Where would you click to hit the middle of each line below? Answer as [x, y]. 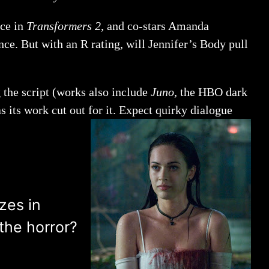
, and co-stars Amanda [155, 26]
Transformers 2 [64, 26]
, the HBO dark [211, 92]
